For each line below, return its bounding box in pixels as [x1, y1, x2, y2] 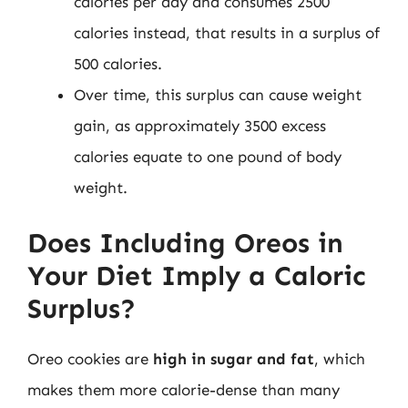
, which [314, 349, 365, 368]
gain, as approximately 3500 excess [74, 117, 326, 135]
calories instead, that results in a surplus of [74, 24, 380, 42]
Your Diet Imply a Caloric [27, 259, 365, 292]
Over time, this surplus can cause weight [74, 86, 362, 104]
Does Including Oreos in [27, 226, 343, 260]
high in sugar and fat [153, 349, 314, 368]
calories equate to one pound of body [74, 148, 342, 166]
